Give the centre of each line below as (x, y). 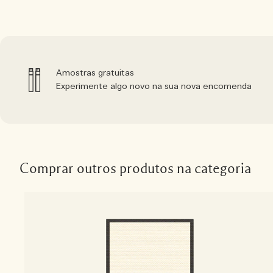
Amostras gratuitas (95, 73)
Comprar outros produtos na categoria (135, 169)
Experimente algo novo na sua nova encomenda (154, 87)
